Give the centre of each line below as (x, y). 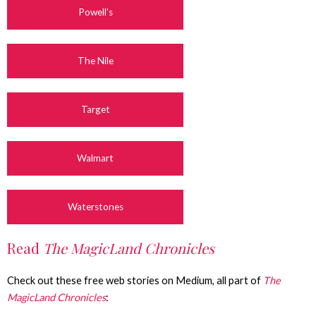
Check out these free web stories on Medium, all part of (135, 281)
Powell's (95, 12)
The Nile (95, 61)
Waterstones (95, 207)
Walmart (95, 158)
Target (95, 110)
